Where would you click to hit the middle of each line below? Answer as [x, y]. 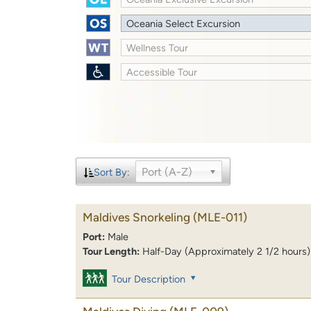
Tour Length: [111, 251]
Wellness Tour [158, 48]
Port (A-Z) [167, 171]
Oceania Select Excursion [184, 23]
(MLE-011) [220, 217]
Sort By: [111, 172]
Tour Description [149, 279]
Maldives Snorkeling [136, 217]
